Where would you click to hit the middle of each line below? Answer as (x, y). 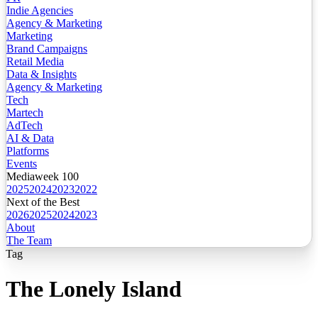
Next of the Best (43, 202)
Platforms (28, 151)
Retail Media (35, 62)
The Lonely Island (94, 289)
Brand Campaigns (47, 49)
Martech (25, 113)
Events (22, 164)
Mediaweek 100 (43, 177)
